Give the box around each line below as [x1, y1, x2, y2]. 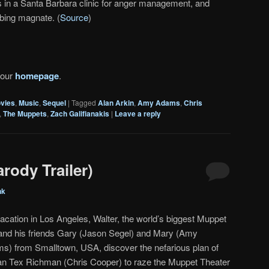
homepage [15, 68, 59, 82]
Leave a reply [115, 107, 161, 119]
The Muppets [3, 107, 47, 119]
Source [60, 10, 88, 23]
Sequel [43, 97, 66, 108]
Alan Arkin [98, 97, 134, 108]
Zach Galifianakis [50, 107, 109, 119]
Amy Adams [138, 97, 180, 108]
